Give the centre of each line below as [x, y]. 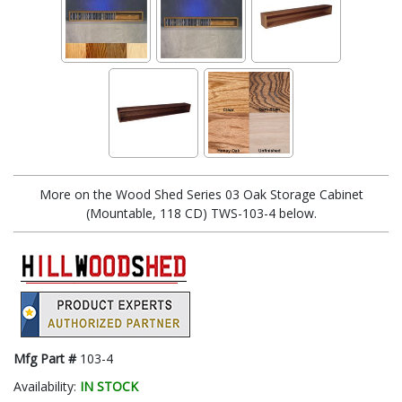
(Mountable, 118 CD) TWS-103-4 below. [201, 213]
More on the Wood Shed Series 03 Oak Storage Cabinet [201, 194]
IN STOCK [109, 386]
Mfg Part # [47, 358]
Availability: [47, 386]
